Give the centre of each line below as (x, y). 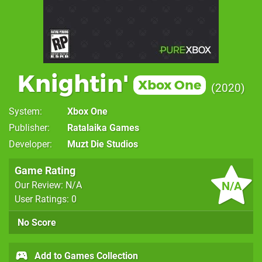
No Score (37, 222)
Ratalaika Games (103, 127)
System (24, 111)
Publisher (28, 127)
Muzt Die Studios (103, 144)
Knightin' (73, 83)
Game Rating (45, 170)
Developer (29, 144)
